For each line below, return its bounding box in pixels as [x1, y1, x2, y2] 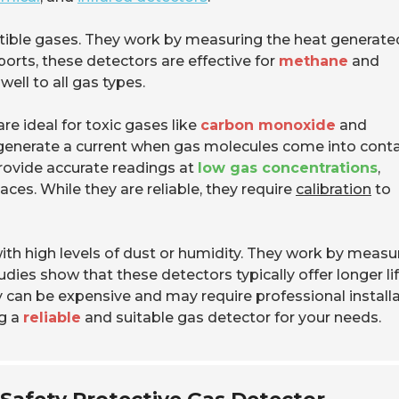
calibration [296, 181, 371, 198]
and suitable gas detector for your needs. [81, 309, 381, 326]
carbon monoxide [200, 117, 336, 134]
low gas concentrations [198, 159, 378, 176]
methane [279, 53, 348, 69]
